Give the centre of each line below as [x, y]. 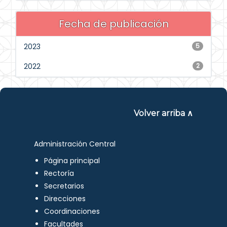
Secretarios [64, 186]
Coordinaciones [72, 211]
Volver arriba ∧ [163, 113]
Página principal [72, 161]
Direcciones [65, 199]
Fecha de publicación [113, 24]
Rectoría [59, 173]
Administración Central [75, 144]
